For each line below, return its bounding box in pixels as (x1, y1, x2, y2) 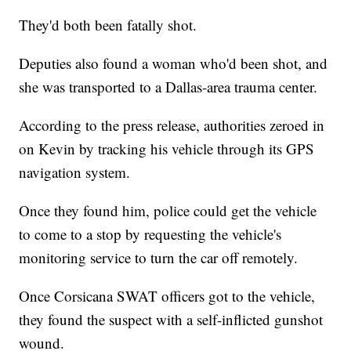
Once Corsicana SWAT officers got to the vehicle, (19, 286, 316, 306)
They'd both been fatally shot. (19, 15, 197, 35)
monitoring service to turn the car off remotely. (19, 248, 299, 268)
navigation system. (19, 162, 131, 183)
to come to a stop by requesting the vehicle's (19, 224, 282, 244)
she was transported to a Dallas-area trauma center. (19, 77, 318, 97)
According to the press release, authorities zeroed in (19, 115, 325, 136)
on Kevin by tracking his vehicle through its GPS (19, 139, 315, 159)
